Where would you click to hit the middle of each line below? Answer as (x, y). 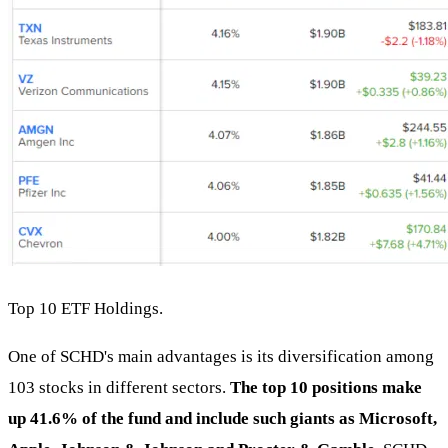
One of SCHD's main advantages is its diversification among (221, 356)
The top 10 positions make (326, 387)
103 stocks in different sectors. (119, 387)
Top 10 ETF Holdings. (85, 308)
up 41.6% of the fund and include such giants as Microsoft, (222, 418)
